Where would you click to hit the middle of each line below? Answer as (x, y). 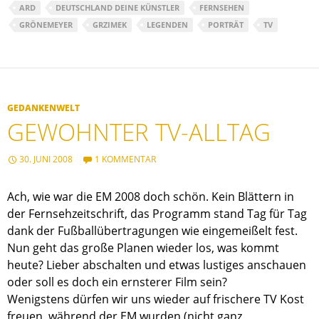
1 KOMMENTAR (125, 159)
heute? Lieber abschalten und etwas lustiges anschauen (157, 265)
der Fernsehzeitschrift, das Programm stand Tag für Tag (157, 214)
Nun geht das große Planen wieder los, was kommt (143, 248)
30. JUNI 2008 (46, 159)
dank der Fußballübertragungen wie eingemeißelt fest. (152, 231)
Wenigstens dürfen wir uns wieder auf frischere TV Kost (156, 299)
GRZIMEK (110, 25)
